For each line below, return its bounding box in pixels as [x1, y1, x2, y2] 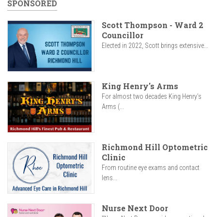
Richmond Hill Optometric [102, 142, 208, 153]
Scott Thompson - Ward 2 [102, 20, 203, 30]
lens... [102, 174, 117, 182]
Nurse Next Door [102, 203, 168, 214]
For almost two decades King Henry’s [102, 93, 201, 101]
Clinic [102, 152, 125, 163]
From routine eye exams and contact [102, 164, 200, 172]
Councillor [102, 30, 143, 40]
